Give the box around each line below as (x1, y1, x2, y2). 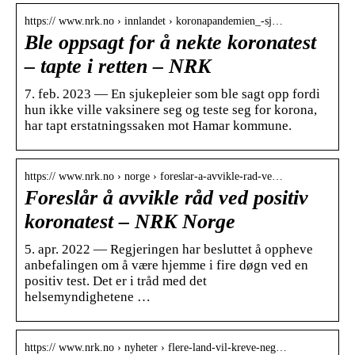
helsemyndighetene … (25, 288, 151, 304)
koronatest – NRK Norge (25, 209, 235, 233)
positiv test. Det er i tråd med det (25, 273, 207, 288)
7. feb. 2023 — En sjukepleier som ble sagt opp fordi (25, 86, 320, 101)
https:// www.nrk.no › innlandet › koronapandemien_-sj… (25, 14, 283, 27)
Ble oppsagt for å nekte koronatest (25, 30, 316, 54)
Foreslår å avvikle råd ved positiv (25, 185, 308, 209)
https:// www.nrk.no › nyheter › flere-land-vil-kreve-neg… (25, 341, 287, 353)
